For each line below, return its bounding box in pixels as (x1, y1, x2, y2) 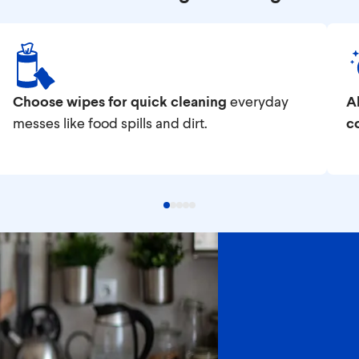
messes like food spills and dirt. (13, 113, 208, 131)
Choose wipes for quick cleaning (13, 91, 227, 110)
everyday (227, 91, 288, 110)
